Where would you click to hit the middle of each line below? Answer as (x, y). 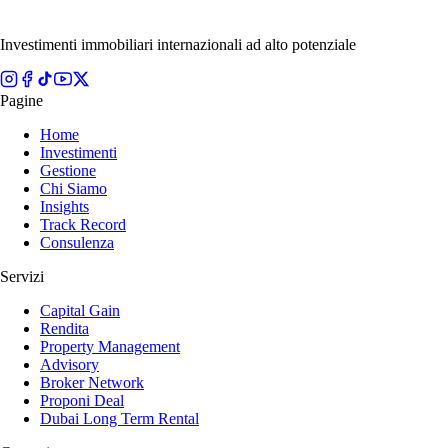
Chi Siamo (73, 189)
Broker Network (92, 383)
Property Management (110, 347)
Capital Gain (80, 311)
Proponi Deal (82, 401)
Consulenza (77, 243)
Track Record (83, 225)
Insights (64, 207)
